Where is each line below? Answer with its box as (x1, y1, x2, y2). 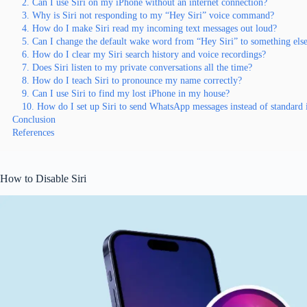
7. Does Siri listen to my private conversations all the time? (22, 61, 252, 73)
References (12, 126, 54, 138)
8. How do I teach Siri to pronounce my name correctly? (22, 74, 242, 86)
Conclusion (12, 113, 56, 125)
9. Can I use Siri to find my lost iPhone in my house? (22, 87, 230, 99)
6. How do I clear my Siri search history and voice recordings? (22, 48, 266, 60)
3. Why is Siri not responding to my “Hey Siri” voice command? (22, 9, 274, 21)
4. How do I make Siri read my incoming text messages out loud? (22, 22, 277, 34)
